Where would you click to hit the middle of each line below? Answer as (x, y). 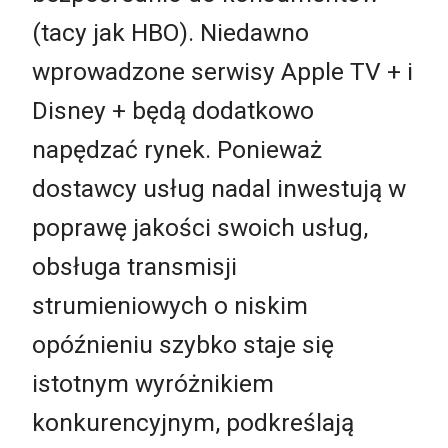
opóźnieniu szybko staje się (183, 345)
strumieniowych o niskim (170, 306)
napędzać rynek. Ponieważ (177, 150)
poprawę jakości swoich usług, (200, 228)
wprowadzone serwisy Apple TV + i (222, 72)
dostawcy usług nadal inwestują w (219, 189)
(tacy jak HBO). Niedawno (170, 33)
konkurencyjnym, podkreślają (193, 423)
